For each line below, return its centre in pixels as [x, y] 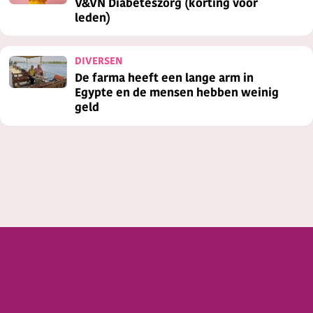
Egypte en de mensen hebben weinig [177, 94]
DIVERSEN [99, 61]
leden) [93, 19]
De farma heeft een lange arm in [165, 79]
